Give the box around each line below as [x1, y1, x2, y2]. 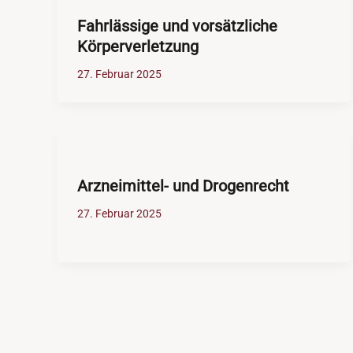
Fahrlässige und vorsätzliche [76, 17, 277, 36]
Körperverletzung [76, 37, 199, 57]
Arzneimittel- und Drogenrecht [76, 176, 289, 196]
